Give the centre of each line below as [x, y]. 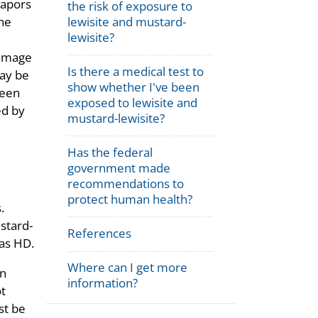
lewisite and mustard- [127, 22]
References [100, 233]
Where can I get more [128, 268]
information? [103, 283]
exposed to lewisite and [133, 103]
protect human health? [130, 199]
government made [119, 168]
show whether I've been [134, 87]
